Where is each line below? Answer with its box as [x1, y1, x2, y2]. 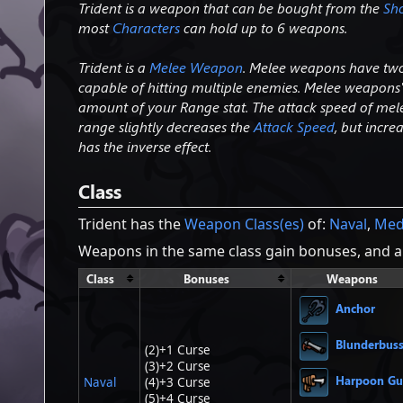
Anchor [336, 300, 376, 317]
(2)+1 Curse [145, 341, 211, 358]
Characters [112, 18, 181, 38]
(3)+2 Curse [145, 357, 211, 374]
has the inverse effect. [78, 137, 212, 157]
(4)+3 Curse [145, 373, 211, 390]
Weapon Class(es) [184, 213, 305, 234]
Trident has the [78, 213, 185, 234]
